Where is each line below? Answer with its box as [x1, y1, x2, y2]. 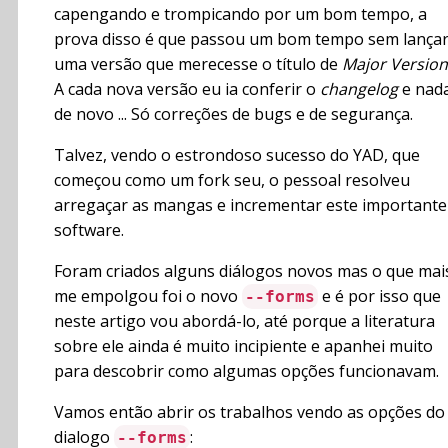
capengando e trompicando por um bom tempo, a [54, 3, 427, 26]
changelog [320, 78, 398, 101]
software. [54, 219, 124, 242]
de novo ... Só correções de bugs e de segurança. [54, 103, 413, 126]
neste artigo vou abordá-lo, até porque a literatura [54, 310, 435, 333]
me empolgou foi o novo [54, 285, 242, 308]
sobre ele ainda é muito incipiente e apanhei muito [54, 335, 433, 358]
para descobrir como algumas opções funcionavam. [54, 360, 439, 383]
